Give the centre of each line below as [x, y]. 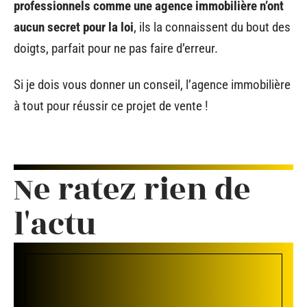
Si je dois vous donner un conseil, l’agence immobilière [152, 85]
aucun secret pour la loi [74, 27]
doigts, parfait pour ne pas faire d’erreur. [116, 48]
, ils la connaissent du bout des [212, 27]
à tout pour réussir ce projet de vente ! [111, 106]
